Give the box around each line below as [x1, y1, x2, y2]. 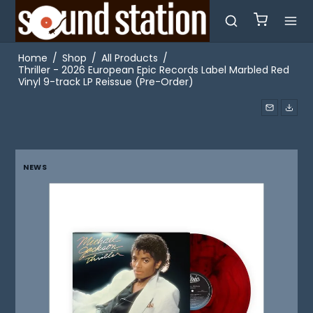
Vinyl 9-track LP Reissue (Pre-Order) [17, 75, 194, 89]
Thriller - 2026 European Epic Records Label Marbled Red [17, 63, 289, 77]
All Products [101, 51, 158, 65]
